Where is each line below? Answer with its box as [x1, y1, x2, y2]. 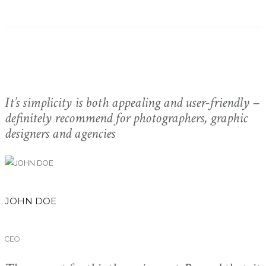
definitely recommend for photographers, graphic [5, 108, 248, 127]
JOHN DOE [5, 195, 56, 207]
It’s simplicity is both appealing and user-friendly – [5, 93, 259, 112]
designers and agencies [5, 123, 115, 142]
